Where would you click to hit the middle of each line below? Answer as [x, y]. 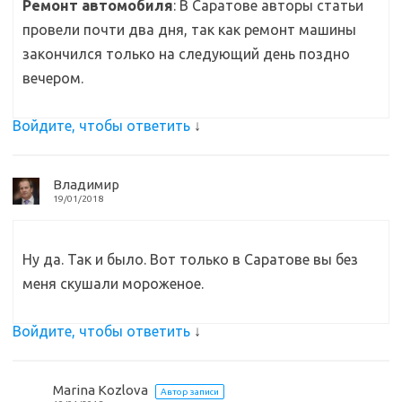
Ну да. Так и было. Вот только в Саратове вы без [190, 259]
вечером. [53, 78]
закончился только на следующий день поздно [186, 53]
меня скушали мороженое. [113, 283]
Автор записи [190, 391]
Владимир [86, 184]
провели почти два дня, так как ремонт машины [189, 29]
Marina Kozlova [100, 389]
